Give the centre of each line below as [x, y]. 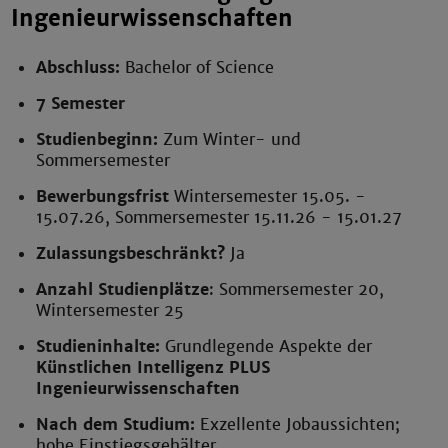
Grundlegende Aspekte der [266, 346]
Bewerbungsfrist [105, 196]
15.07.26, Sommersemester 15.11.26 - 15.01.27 [219, 217]
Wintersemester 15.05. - [270, 196]
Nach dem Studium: [116, 424]
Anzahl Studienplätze [123, 289]
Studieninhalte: [98, 346]
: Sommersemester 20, [297, 289]
